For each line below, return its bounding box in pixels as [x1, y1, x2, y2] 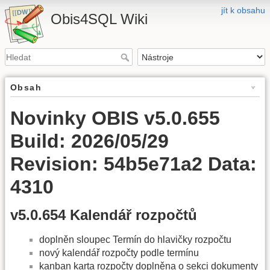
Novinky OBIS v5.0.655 [10, 107, 220, 130]
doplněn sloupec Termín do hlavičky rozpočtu [39, 234, 231, 245]
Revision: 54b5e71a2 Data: [10, 153, 257, 175]
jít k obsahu [221, 5, 265, 15]
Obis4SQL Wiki [51, 11, 148, 27]
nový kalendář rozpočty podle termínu [39, 248, 199, 259]
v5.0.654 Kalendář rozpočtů [10, 207, 197, 224]
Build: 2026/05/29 [10, 130, 169, 152]
